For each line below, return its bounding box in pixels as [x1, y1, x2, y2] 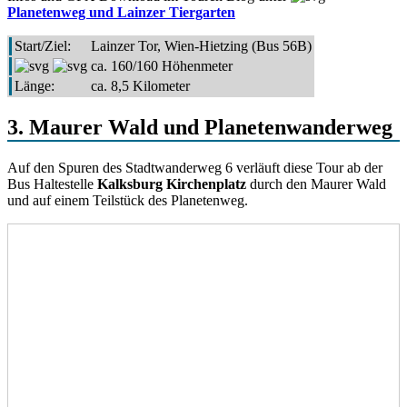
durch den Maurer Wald [246, 175, 386, 192]
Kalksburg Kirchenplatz [97, 175, 246, 192]
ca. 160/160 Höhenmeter [91, 57, 233, 74]
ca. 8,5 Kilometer [91, 77, 190, 94]
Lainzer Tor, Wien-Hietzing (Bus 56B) [91, 37, 312, 54]
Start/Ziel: [15, 37, 71, 54]
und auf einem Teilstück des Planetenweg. [7, 192, 248, 208]
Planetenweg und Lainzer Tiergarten [7, 4, 235, 20]
